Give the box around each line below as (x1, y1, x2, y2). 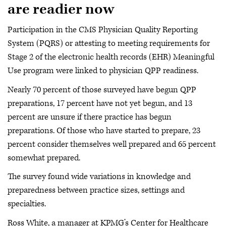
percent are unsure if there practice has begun (8, 111, 172, 123)
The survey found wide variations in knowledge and (8, 171, 191, 182)
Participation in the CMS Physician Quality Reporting (8, 24, 198, 35)
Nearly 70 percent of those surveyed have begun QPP (8, 84, 196, 95)
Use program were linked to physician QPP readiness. (8, 65, 198, 76)
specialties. (8, 198, 46, 209)
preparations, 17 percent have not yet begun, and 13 (8, 97, 192, 109)
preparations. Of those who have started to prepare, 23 (8, 125, 200, 136)
